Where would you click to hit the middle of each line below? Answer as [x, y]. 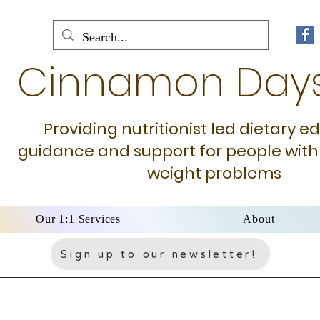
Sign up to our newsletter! [159, 254]
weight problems [214, 173]
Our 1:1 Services [79, 219]
